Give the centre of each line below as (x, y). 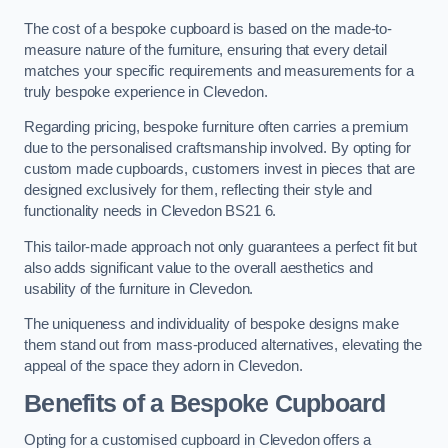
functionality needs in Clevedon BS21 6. (150, 211)
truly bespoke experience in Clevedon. (146, 91)
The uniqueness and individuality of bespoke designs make (211, 324)
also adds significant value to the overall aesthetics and (198, 267)
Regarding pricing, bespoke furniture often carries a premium (217, 127)
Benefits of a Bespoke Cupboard (205, 403)
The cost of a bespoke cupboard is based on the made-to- (208, 28)
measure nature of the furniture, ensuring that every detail (205, 49)
